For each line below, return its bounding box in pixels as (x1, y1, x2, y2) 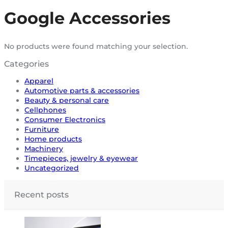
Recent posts (14, 189, 69, 199)
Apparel (24, 76, 53, 85)
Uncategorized (24, 163, 79, 173)
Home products (24, 134, 82, 144)
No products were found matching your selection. (4, 41, 188, 51)
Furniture (24, 124, 59, 134)
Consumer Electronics (24, 115, 105, 124)
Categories (4, 59, 49, 69)
